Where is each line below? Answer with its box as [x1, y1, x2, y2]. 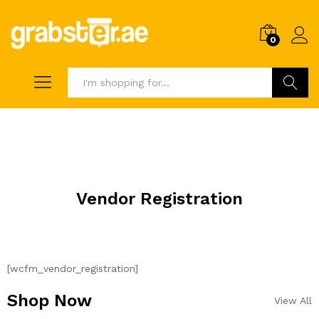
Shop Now [7, 291, 92, 311]
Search [272, 107, 308, 119]
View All [274, 295, 312, 307]
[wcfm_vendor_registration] [7, 263, 138, 275]
